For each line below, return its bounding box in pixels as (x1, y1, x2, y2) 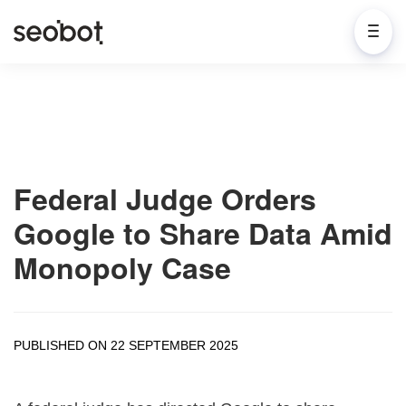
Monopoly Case (14, 246, 231, 288)
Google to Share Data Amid (14, 212, 392, 254)
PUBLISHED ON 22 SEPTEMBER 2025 (14, 338, 238, 353)
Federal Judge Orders (14, 178, 316, 219)
